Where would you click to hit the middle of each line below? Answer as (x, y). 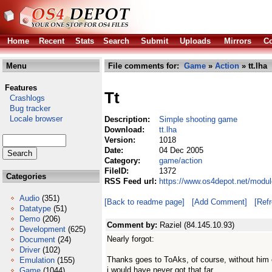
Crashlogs (24, 98)
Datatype (35, 209)
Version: (121, 140)
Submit (155, 41)
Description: (128, 119)
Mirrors (238, 41)
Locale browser (32, 119)
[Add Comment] (219, 202)
